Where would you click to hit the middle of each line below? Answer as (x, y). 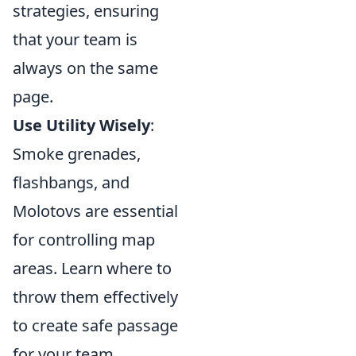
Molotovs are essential (95, 211)
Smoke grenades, (77, 154)
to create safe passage (95, 325)
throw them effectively (95, 297)
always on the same (85, 68)
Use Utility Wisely (81, 125)
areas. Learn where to (92, 268)
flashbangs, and (71, 182)
